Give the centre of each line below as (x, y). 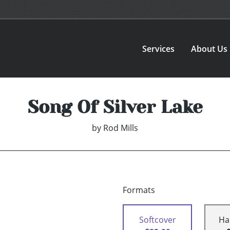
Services (159, 49)
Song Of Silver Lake (115, 107)
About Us (209, 49)
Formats (139, 190)
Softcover (157, 220)
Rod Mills (121, 128)
